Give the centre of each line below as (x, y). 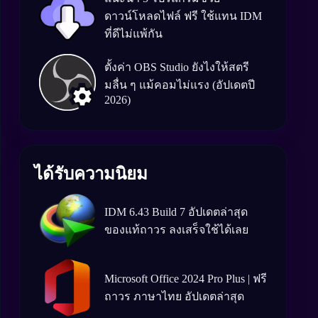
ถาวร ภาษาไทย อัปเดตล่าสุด (174, 296)
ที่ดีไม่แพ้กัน (133, 33)
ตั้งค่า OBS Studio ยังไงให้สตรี (177, 67)
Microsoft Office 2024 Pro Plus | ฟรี (186, 279)
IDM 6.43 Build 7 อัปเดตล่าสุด (176, 212)
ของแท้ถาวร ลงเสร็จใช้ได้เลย (176, 230)
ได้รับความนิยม (91, 174)
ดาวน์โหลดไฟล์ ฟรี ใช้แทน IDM (183, 16)
